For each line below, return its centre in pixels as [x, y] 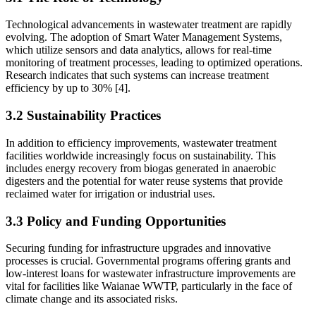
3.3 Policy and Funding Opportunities [116, 221]
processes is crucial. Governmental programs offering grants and [148, 261]
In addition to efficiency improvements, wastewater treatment [141, 142]
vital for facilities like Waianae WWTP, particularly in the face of [149, 286]
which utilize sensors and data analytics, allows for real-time [139, 50]
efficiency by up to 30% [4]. [68, 88]
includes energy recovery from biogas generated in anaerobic [141, 168]
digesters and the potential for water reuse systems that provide [144, 181]
